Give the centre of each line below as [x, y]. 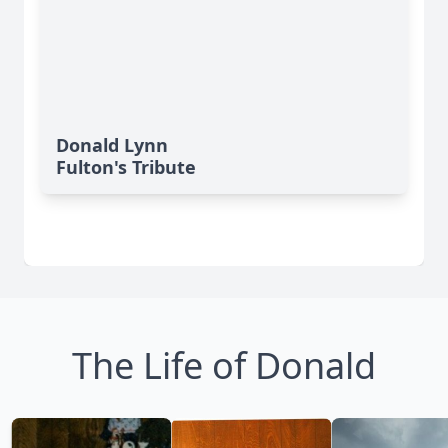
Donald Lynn [112, 145]
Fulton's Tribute [126, 167]
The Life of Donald [224, 366]
